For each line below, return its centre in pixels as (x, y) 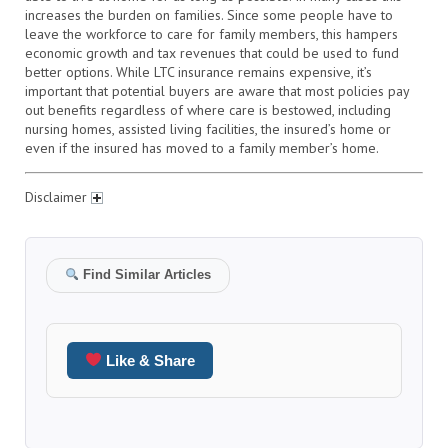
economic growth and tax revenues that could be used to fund (212, 52)
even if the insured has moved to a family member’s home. (202, 147)
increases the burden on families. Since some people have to (209, 14)
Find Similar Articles (145, 274)
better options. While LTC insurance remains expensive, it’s (198, 71)
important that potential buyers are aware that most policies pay (217, 90)
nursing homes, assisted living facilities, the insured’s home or (208, 128)
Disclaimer (58, 196)
